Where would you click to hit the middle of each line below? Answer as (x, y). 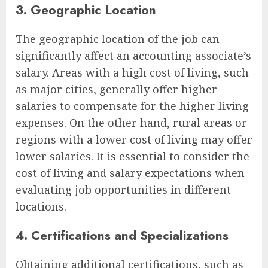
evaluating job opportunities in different (123, 190)
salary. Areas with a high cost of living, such (132, 73)
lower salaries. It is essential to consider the (133, 156)
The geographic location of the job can (118, 39)
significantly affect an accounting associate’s (133, 56)
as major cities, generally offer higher (116, 89)
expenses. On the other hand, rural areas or (131, 123)
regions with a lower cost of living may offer (134, 140)
